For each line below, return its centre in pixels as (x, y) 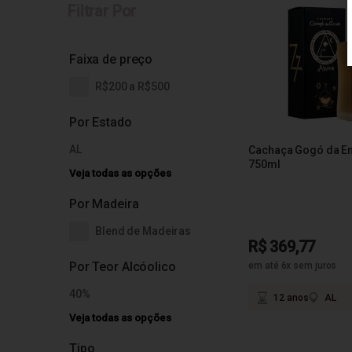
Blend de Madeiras (143, 231)
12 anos (291, 298)
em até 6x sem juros (293, 266)
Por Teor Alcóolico (123, 267)
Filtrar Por (102, 11)
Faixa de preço (111, 59)
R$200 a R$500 (132, 86)
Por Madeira (104, 204)
